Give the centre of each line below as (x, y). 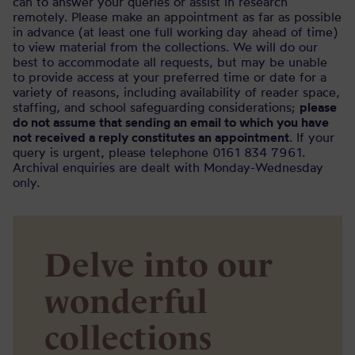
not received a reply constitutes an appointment (151, 137)
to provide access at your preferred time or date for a (170, 77)
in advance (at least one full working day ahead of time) (175, 32)
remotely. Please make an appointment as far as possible (177, 17)
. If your (312, 137)
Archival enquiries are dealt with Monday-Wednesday (168, 167)
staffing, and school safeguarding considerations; (156, 107)
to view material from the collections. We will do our (165, 47)
